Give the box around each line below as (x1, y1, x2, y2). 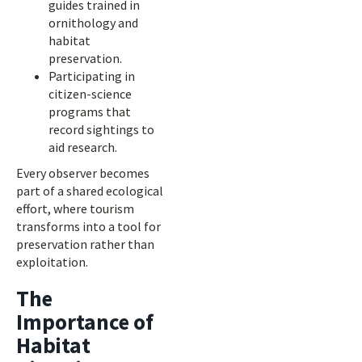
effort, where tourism (16, 200, 134, 217)
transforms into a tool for (16, 218, 161, 234)
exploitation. (16, 254, 88, 270)
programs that (48, 103, 131, 120)
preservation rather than (16, 236, 154, 252)
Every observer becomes (16, 165, 149, 181)
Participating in (48, 68, 135, 84)
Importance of (16, 308, 154, 335)
